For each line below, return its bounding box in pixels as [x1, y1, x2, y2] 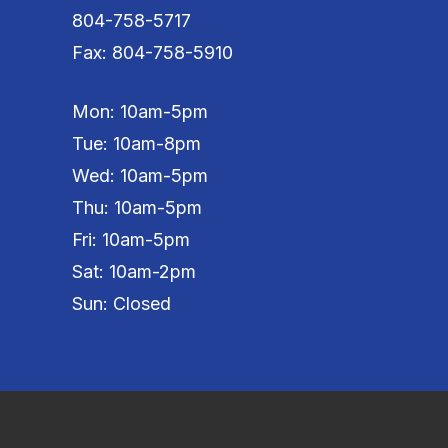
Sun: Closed [72, 293, 171, 315]
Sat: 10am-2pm [72, 261, 196, 283]
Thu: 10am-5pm [72, 197, 202, 219]
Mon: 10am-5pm [72, 101, 208, 123]
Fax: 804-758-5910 [72, 42, 233, 64]
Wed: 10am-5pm [72, 165, 208, 187]
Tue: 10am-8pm [72, 133, 201, 155]
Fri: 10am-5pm [72, 229, 190, 251]
